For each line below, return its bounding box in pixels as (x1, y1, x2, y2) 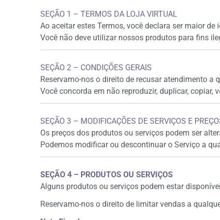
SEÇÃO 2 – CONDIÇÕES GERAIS (40, 63, 152, 72)
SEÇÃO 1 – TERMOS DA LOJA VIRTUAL (40, 9, 177, 19)
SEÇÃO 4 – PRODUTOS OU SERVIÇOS (40, 170, 173, 179)
